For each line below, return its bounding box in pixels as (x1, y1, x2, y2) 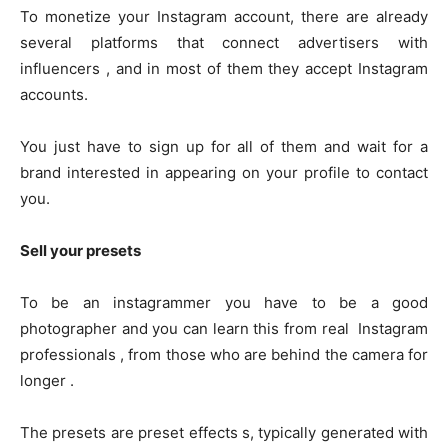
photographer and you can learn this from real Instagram (20, 319, 428, 339)
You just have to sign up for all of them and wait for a (20, 137, 428, 157)
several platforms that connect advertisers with (20, 33, 428, 53)
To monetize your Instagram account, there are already (20, 7, 428, 27)
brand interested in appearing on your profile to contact (20, 163, 428, 183)
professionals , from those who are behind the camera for (20, 345, 428, 365)
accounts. (20, 85, 88, 105)
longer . (20, 371, 74, 391)
